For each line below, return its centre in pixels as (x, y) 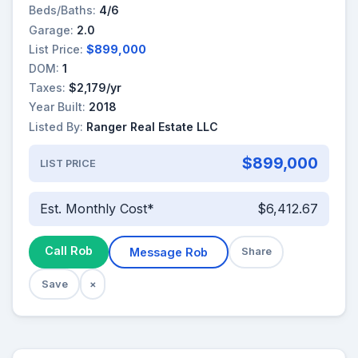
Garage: (51, 30)
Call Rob (69, 250)
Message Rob (169, 252)
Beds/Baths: (62, 10)
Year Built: (57, 107)
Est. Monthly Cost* (97, 209)
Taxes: (47, 88)
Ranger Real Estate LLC (152, 126)
